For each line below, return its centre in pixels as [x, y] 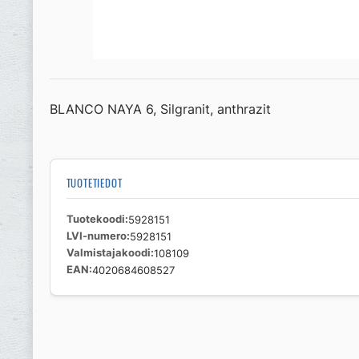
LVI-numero [96, 236]
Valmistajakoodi [108, 252]
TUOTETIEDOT [94, 183]
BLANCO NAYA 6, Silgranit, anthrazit [160, 109]
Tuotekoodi [95, 219]
